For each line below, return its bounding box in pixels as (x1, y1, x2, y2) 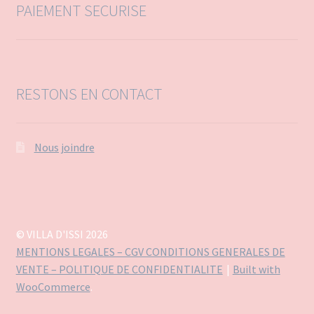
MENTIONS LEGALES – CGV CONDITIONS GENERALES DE (15, 244, 285, 259)
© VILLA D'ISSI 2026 (15, 226, 108, 241)
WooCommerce (15, 279, 90, 294)
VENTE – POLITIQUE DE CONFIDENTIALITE (15, 261, 223, 276)
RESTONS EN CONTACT (15, 84, 162, 104)
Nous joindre (34, 139, 95, 154)
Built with (232, 261, 280, 276)
